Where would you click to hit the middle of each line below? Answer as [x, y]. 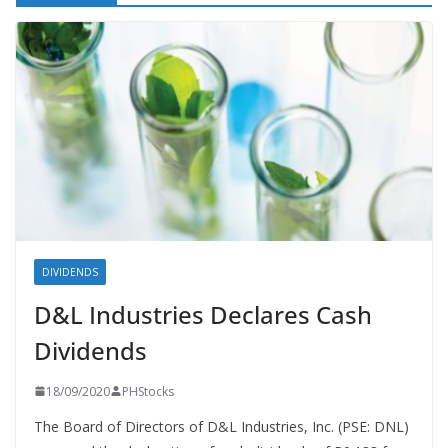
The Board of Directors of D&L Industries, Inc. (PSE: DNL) [221, 426]
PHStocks [148, 391]
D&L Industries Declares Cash [203, 314]
